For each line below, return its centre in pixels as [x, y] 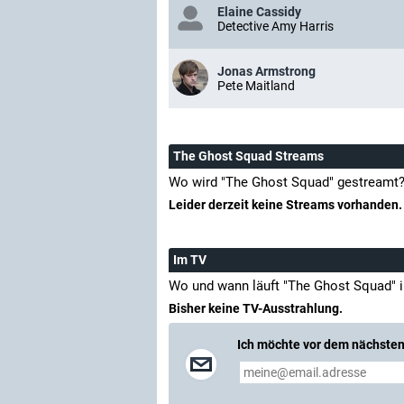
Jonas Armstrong [266, 71]
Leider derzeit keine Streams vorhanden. [285, 205]
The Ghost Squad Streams [248, 156]
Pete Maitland [256, 86]
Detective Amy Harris [275, 26]
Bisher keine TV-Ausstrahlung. [256, 308]
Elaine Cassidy [259, 12]
